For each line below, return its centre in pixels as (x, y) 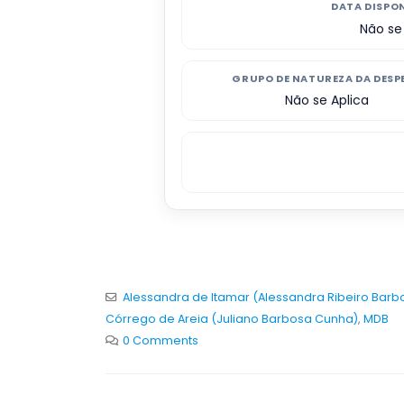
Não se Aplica (326, 101)
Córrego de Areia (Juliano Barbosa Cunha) (232, 318)
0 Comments (160, 340)
